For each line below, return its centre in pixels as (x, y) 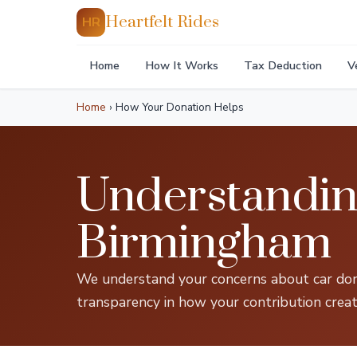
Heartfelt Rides (162, 22)
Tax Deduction (283, 65)
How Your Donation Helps (178, 107)
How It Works (182, 65)
